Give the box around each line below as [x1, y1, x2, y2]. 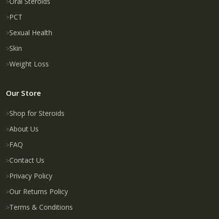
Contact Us [9, 155, 44, 165]
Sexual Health [9, 28, 52, 38]
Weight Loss [9, 59, 49, 69]
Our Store [6, 88, 41, 98]
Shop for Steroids [9, 108, 65, 118]
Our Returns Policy [9, 186, 68, 196]
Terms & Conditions [9, 202, 73, 212]
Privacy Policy [9, 171, 52, 180]
